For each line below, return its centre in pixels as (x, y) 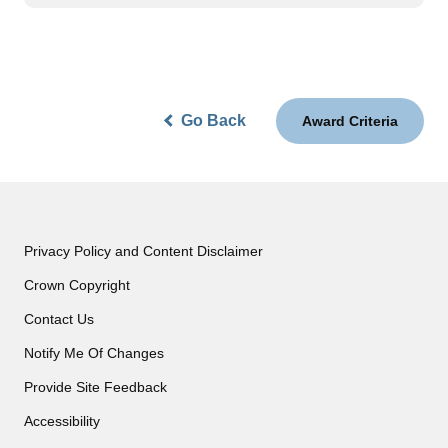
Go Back (213, 120)
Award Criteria (350, 120)
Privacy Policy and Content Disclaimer (143, 250)
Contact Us (59, 318)
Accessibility (62, 420)
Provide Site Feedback (95, 386)
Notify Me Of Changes (94, 352)
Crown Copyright (77, 284)
